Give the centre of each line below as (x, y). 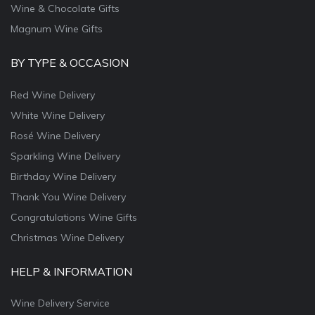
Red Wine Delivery (53, 95)
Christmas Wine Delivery (67, 237)
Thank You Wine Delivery (68, 197)
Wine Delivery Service (60, 303)
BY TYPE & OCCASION (70, 62)
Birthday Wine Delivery (63, 176)
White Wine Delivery (58, 115)
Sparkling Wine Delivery (65, 156)
